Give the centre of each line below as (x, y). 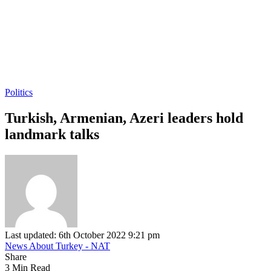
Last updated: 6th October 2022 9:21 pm (82, 235)
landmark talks (52, 134)
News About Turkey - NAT (57, 246)
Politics (19, 92)
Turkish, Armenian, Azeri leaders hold (124, 118)
